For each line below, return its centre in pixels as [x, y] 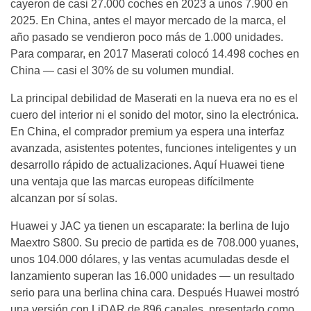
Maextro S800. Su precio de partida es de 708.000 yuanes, [154, 243]
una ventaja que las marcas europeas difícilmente [132, 182]
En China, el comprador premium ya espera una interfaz [148, 132]
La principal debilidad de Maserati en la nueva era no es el [154, 99]
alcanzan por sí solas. [64, 199]
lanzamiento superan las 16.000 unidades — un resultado [152, 276]
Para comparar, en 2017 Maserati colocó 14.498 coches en [155, 54]
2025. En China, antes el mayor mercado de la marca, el [148, 21]
